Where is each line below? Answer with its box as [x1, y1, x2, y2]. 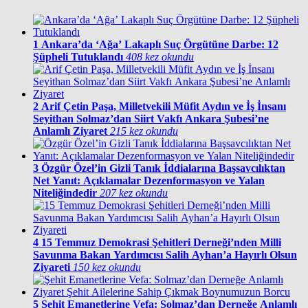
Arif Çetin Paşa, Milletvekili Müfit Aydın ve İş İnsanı [41, 100, 286, 113]
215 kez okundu [110, 125, 178, 137]
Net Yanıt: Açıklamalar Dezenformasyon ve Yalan [33, 175, 265, 187]
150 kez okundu [73, 261, 141, 274]
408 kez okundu [126, 51, 194, 63]
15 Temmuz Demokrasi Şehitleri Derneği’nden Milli [41, 236, 281, 249]
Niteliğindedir [33, 187, 97, 199]
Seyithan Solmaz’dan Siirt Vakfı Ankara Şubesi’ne [33, 113, 269, 125]
